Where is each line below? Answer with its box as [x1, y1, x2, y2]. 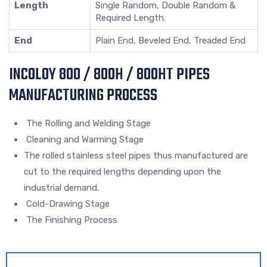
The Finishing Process [24, 215, 117, 226]
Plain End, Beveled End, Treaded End [95, 35, 246, 46]
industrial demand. [24, 182, 99, 194]
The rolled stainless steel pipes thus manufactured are [24, 150, 248, 162]
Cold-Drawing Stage [24, 198, 110, 210]
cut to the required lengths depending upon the [24, 166, 221, 178]
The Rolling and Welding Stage [24, 118, 151, 129]
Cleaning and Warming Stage [24, 134, 144, 145]
